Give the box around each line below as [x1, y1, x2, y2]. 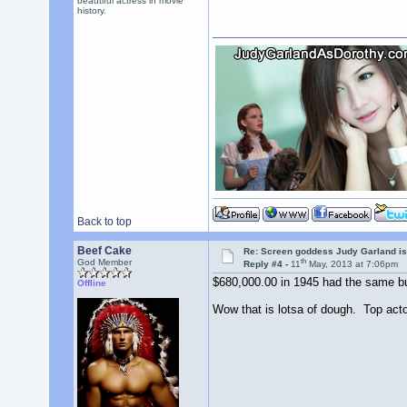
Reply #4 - [243, 259, 292, 270]
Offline [76, 278, 106, 288]
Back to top [76, 215, 132, 228]
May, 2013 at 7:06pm [306, 259, 399, 270]
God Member [76, 257, 132, 267]
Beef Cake [76, 244, 132, 257]
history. [76, 5, 106, 15]
